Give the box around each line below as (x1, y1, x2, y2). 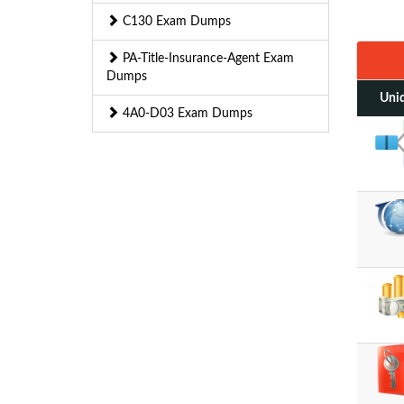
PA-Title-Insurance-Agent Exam (119, 52, 294, 65)
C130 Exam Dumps (119, 15, 231, 28)
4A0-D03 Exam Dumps (119, 107, 252, 120)
